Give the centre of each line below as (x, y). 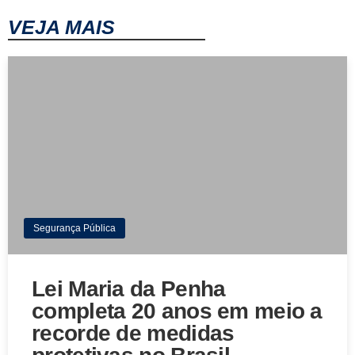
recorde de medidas (133, 334)
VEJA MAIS (61, 27)
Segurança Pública (74, 229)
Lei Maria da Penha (129, 289)
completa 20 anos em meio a (177, 311)
